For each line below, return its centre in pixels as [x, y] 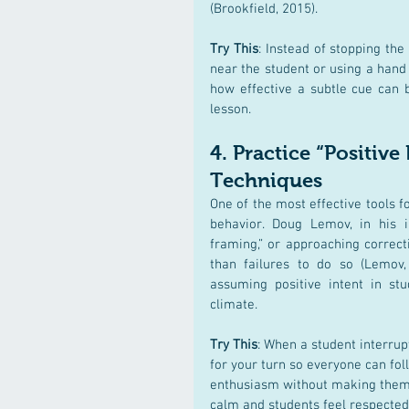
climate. [234, 305]
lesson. [231, 110]
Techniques [266, 180]
